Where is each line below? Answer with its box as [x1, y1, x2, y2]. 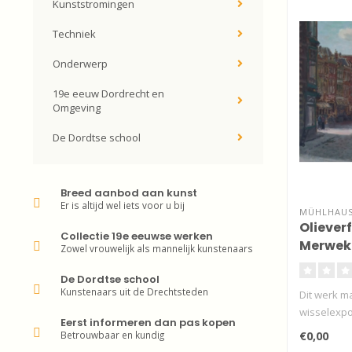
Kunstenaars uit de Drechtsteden [60, 285, 208, 298]
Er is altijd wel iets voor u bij [60, 199, 185, 211]
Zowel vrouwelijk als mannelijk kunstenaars [60, 242, 253, 255]
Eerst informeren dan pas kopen [60, 315, 236, 330]
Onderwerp [53, 57, 108, 71]
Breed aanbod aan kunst [60, 185, 197, 200]
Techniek [53, 27, 96, 41]
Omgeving [53, 101, 101, 115]
